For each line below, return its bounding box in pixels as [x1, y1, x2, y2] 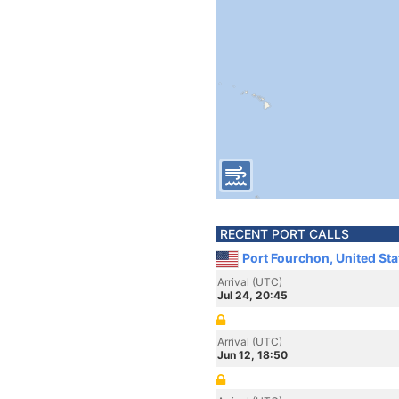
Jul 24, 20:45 [217, 289, 288, 302]
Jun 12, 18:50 [217, 348, 288, 362]
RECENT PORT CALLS [220, 226, 349, 241]
